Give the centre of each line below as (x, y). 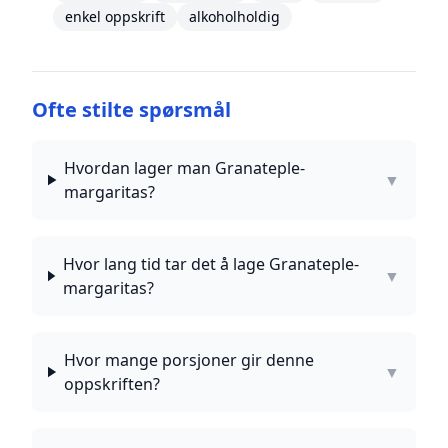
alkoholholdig (234, 16)
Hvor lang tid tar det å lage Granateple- (210, 264)
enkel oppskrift (114, 16)
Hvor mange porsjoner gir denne (188, 360)
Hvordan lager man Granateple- (185, 168)
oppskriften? (111, 384)
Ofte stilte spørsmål (131, 109)
